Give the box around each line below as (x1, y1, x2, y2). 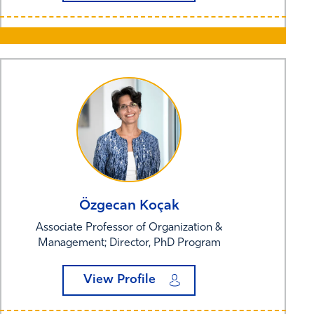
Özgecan (78, 198, 136, 213)
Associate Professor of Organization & (36, 221, 222, 233)
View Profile (83, 273, 156, 287)
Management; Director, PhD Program (37, 237, 221, 249)
